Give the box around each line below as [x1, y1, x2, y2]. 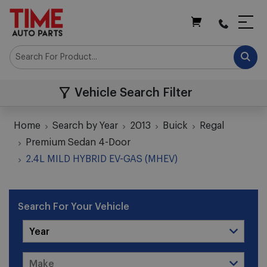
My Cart [190, 27, 234, 39]
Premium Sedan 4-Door [26, 138, 131, 148]
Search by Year [52, 121, 119, 131]
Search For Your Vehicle [18, 202, 129, 212]
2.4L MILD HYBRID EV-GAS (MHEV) [26, 154, 178, 164]
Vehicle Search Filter [74, 87, 193, 100]
